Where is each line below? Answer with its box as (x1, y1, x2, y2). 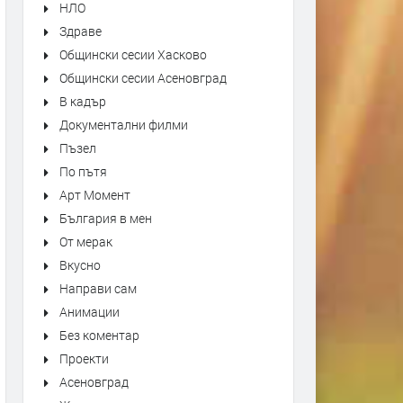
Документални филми (59, 116, 188, 133)
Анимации (59, 303, 120, 320)
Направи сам (59, 280, 137, 297)
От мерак (59, 233, 112, 250)
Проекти (59, 350, 109, 367)
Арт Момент (59, 186, 130, 203)
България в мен (59, 210, 152, 227)
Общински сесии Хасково (59, 46, 207, 63)
